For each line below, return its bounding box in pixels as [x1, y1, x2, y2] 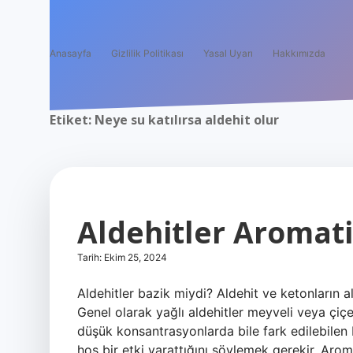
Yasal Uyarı [203, 47, 253, 59]
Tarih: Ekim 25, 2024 [77, 251, 167, 263]
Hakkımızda [273, 47, 325, 59]
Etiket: [50, 111, 95, 128]
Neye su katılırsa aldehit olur [95, 111, 279, 128]
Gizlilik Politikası [111, 47, 184, 59]
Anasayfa [50, 47, 91, 59]
